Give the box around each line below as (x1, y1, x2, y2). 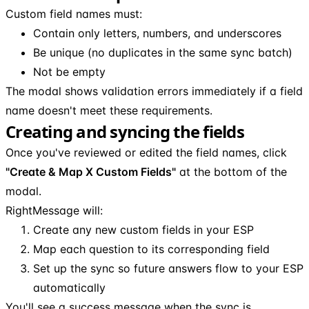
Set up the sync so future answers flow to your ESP (33, 261, 303, 275)
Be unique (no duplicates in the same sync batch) (33, 45, 292, 59)
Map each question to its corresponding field (33, 241, 270, 256)
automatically (33, 280, 106, 295)
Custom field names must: (6, 6, 142, 21)
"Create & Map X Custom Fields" (6, 164, 176, 179)
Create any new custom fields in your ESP (33, 222, 254, 237)
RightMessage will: (6, 203, 103, 217)
